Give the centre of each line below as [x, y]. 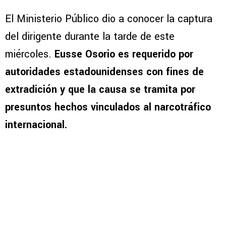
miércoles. [30, 54]
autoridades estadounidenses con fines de [104, 72]
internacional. [36, 125]
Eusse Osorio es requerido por [124, 54]
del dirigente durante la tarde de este [90, 37]
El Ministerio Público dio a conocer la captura [109, 19]
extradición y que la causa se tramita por [100, 90]
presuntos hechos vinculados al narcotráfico [108, 107]
